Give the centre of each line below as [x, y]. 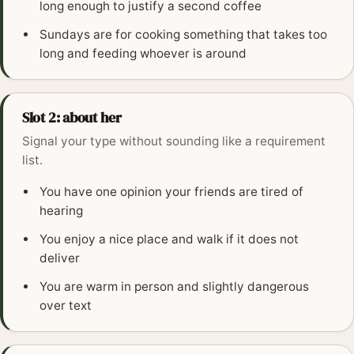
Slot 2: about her [72, 118]
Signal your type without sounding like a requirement [174, 141]
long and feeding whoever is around [143, 54]
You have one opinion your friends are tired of [172, 192]
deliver [60, 258]
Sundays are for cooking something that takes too [184, 35]
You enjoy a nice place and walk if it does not [169, 239]
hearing [62, 211]
